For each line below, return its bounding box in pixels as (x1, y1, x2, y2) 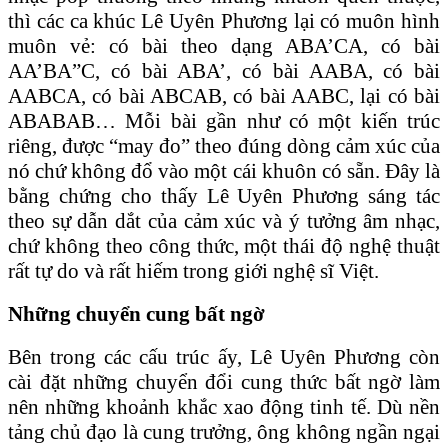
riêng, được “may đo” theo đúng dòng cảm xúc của (8, 133, 440, 158)
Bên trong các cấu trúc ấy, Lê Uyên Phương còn (8, 344, 440, 369)
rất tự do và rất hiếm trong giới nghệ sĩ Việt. (8, 258, 379, 283)
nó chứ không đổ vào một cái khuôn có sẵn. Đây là (8, 158, 440, 183)
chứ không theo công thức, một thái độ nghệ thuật (8, 233, 440, 258)
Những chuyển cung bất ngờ (8, 301, 265, 326)
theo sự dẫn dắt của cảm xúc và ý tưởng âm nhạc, (8, 208, 440, 233)
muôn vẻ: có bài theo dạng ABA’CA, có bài (8, 33, 440, 58)
